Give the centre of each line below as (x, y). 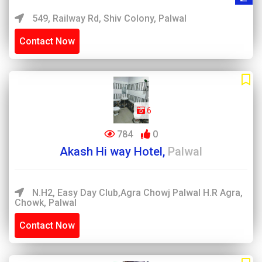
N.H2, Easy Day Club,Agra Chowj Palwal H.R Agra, (136, 193)
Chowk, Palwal (46, 203)
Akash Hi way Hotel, (114, 151)
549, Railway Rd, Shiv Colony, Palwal (108, 18)
